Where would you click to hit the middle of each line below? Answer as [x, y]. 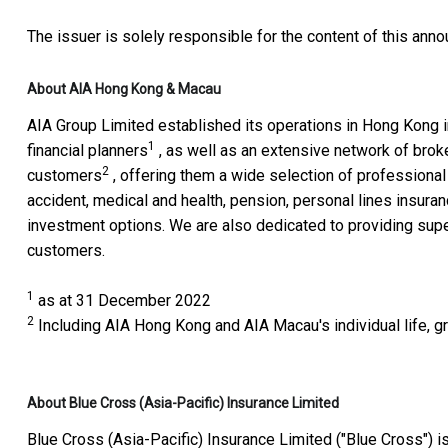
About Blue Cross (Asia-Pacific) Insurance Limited [183, 402]
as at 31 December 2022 [122, 300]
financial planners [87, 150]
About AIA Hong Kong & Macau [124, 88]
